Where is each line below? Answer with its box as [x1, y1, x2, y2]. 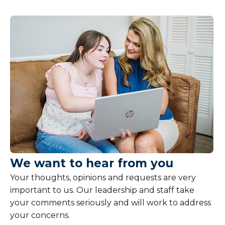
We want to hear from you [10, 156, 173, 170]
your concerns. [10, 210, 70, 220]
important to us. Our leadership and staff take [10, 185, 194, 195]
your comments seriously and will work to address [10, 197, 211, 207]
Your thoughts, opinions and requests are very [10, 172, 196, 182]
